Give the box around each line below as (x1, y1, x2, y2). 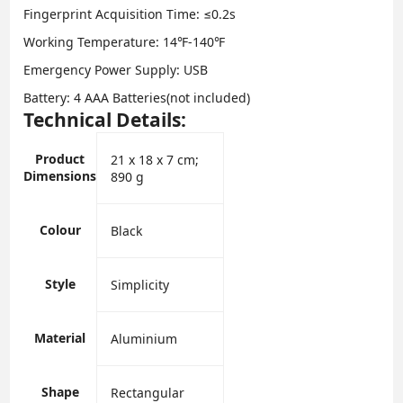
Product (35, 150, 85, 168)
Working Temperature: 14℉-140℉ (23, 33, 226, 51)
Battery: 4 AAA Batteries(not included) (23, 89, 251, 107)
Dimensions (23, 167, 97, 185)
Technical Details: (23, 107, 187, 133)
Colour (39, 221, 81, 239)
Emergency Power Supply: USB (23, 61, 209, 79)
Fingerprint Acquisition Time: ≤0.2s (23, 5, 237, 23)
